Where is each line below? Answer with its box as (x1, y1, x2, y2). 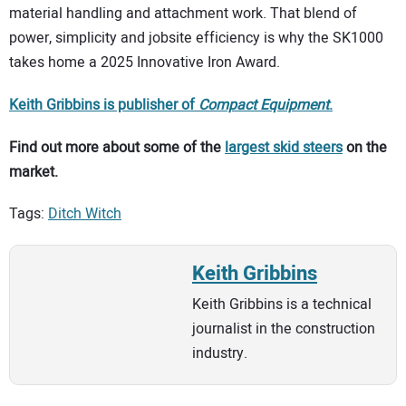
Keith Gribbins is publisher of (9, 94, 198, 116)
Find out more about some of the (9, 136, 225, 159)
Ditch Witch (48, 203, 121, 226)
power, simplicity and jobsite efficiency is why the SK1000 (9, 27, 383, 50)
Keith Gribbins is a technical (192, 294, 372, 316)
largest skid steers (225, 136, 343, 159)
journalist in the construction (192, 318, 375, 341)
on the (343, 136, 387, 159)
